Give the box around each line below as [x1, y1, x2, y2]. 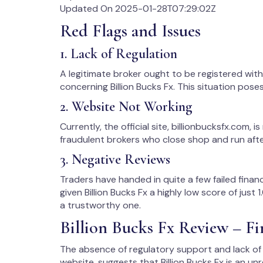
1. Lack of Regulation [60, 45, 177, 62]
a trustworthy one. [60, 199, 141, 211]
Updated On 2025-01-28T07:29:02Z [60, 2, 216, 15]
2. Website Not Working [60, 98, 193, 115]
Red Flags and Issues [60, 20, 201, 42]
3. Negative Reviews [60, 151, 170, 168]
